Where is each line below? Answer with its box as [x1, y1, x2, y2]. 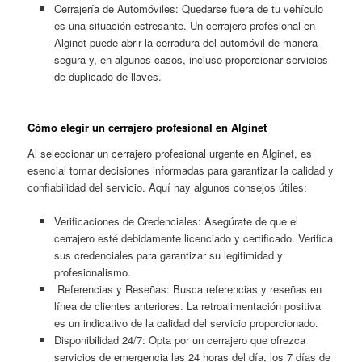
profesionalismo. [53, 264, 131, 280]
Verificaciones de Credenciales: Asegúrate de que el [53, 213, 298, 229]
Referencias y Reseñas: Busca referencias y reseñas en [53, 281, 322, 297]
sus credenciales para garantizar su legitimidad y [53, 247, 283, 263]
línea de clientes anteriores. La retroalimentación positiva [53, 298, 321, 314]
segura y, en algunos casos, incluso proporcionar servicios [53, 52, 328, 68]
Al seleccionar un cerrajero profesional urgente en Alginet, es [27, 145, 313, 161]
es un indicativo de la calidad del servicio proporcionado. [53, 315, 318, 331]
